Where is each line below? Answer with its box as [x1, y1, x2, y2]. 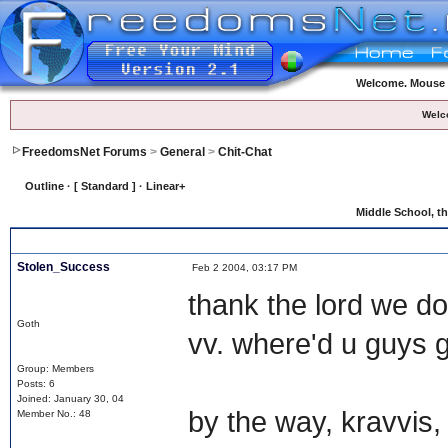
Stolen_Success [16, 260, 110, 274]
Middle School [356, 206, 432, 218]
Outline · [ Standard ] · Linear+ [24, 180, 185, 192]
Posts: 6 [16, 378, 55, 389]
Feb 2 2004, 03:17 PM [188, 262, 297, 273]
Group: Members [16, 363, 94, 374]
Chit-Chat [217, 145, 272, 159]
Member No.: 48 [16, 408, 91, 419]
